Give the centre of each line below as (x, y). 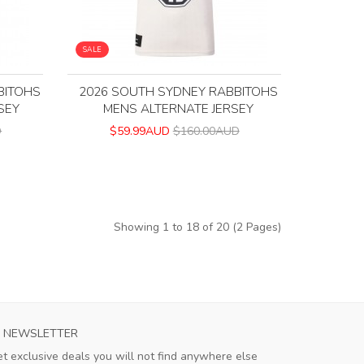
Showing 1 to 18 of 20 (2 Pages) (197, 227)
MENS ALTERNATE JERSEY (179, 109)
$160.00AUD (206, 132)
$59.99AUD (139, 132)
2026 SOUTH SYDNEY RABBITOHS (179, 92)
